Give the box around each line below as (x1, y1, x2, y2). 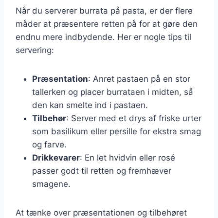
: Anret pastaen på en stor (88, 73, 190, 84)
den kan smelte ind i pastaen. (32, 100, 148, 110)
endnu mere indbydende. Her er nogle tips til (16, 32, 191, 42)
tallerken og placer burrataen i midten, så (32, 87, 193, 97)
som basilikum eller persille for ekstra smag (32, 126, 201, 136)
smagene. (32, 179, 71, 189)
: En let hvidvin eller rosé (80, 152, 175, 163)
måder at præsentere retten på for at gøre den (16, 18, 198, 29)
